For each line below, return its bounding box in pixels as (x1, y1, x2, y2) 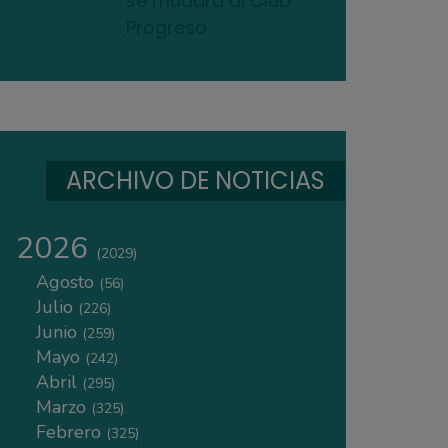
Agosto (36, 270, 99, 295)
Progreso (126, 15, 207, 41)
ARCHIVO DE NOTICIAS (66, 164, 325, 198)
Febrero (36, 420, 106, 445)
